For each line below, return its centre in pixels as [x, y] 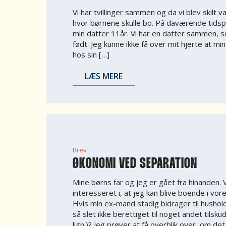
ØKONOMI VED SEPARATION [135, 164]
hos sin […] [91, 54]
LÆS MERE [104, 76]
